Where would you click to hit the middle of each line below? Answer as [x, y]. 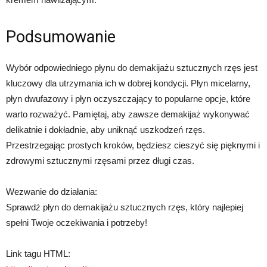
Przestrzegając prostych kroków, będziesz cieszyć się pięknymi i [133, 145]
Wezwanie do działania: [52, 192]
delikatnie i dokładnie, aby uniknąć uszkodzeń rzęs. [105, 130]
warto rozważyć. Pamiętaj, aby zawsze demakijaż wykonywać [128, 114]
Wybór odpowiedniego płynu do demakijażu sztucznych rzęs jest [132, 68]
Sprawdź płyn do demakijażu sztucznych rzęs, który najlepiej [125, 207]
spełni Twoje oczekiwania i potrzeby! [77, 223]
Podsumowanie [61, 37]
